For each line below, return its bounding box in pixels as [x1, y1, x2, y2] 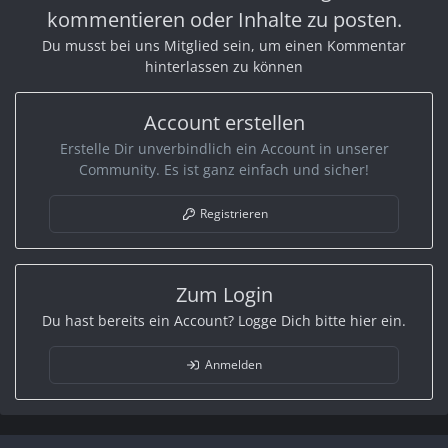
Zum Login [175, 280, 273, 308]
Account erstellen [143, 108, 305, 136]
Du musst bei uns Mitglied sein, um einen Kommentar [42, 35, 406, 55]
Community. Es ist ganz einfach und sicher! [79, 159, 369, 179]
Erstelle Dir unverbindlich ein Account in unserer [59, 138, 389, 158]
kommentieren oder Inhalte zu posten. [46, 5, 402, 33]
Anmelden [205, 355, 263, 373]
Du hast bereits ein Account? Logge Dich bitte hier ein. [42, 310, 406, 330]
